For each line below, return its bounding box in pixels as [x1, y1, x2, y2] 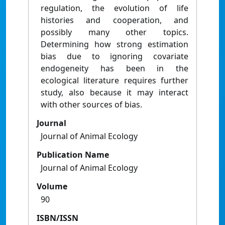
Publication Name [37, 149, 109, 161]
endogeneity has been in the [41, 63, 188, 74]
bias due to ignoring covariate [41, 51, 188, 62]
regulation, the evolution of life [41, 3, 188, 14]
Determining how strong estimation [41, 39, 188, 50]
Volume [37, 181, 67, 192]
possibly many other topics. [41, 27, 188, 38]
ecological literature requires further [41, 75, 188, 86]
